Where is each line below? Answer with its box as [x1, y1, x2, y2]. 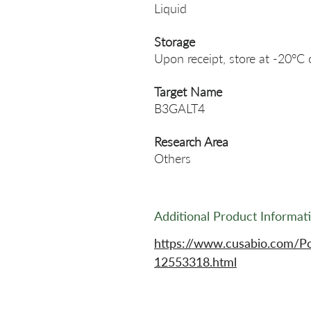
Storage [154, 34, 195, 49]
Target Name [154, 84, 222, 99]
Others [154, 151, 191, 166]
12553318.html [154, 254, 237, 269]
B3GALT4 [154, 101, 205, 116]
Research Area [154, 134, 228, 149]
